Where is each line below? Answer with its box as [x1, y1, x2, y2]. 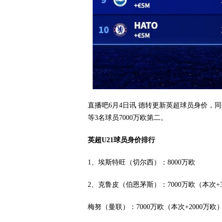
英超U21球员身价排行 [88, 136, 155, 144]
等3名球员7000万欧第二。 [88, 114, 167, 121]
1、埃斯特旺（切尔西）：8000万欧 [88, 159, 195, 166]
